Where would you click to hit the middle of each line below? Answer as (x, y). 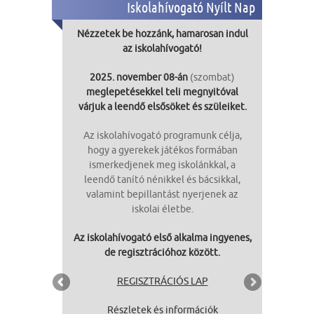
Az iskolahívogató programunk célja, (162, 136)
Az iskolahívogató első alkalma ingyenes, (162, 238)
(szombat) (212, 77)
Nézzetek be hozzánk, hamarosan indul (162, 34)
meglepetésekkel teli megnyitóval (162, 92)
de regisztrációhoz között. (162, 253)
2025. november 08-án (140, 77)
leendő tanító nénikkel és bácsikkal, (162, 180)
